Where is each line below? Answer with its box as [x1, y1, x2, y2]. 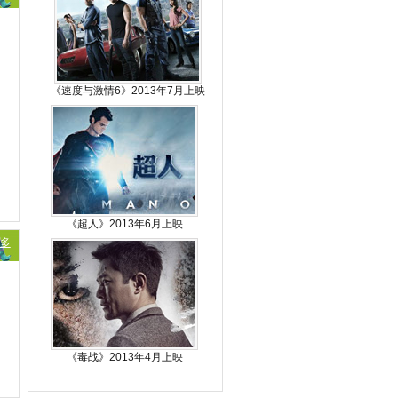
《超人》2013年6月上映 [66, 218, 183, 230]
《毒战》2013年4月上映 [66, 351, 183, 363]
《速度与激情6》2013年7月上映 [51, 84, 205, 97]
